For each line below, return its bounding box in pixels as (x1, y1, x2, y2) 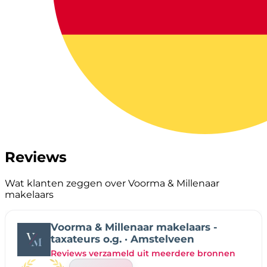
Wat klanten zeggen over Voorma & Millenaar (5, 177, 219, 189)
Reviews (5, 148, 67, 166)
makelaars (5, 188, 54, 200)
